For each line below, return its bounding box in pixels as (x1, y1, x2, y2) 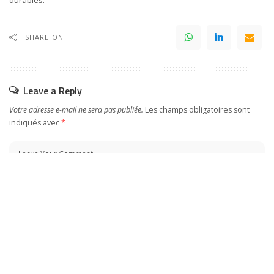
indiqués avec (9, 117, 61, 128)
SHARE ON (25, 32, 64, 42)
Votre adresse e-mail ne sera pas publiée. (9, 105, 143, 115)
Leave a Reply (23, 83, 82, 98)
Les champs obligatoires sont (145, 105, 250, 115)
